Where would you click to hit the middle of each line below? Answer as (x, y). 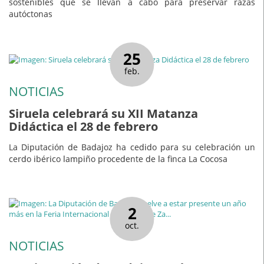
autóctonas (31, 14)
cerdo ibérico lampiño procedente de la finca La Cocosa (118, 159)
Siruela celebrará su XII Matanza (103, 114)
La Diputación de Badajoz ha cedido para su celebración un (132, 147)
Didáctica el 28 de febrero (83, 127)
